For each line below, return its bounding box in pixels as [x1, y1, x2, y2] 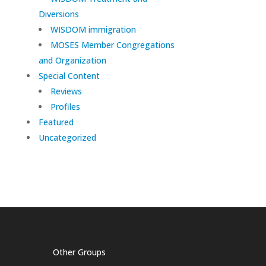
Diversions [38, 8, 79, 20]
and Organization [38, 55, 106, 66]
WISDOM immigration [50, 24, 136, 36]
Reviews [50, 85, 82, 97]
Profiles [50, 101, 80, 113]
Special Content [38, 70, 100, 82]
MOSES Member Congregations [50, 39, 175, 51]
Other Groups [53, 246, 106, 258]
